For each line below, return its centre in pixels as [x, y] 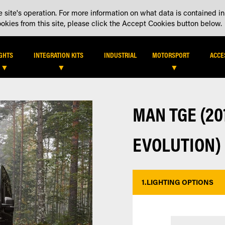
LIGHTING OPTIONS [180, 182]
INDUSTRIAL [121, 55]
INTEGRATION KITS [59, 55]
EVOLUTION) [177, 144]
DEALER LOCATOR [164, 12]
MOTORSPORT [171, 55]
